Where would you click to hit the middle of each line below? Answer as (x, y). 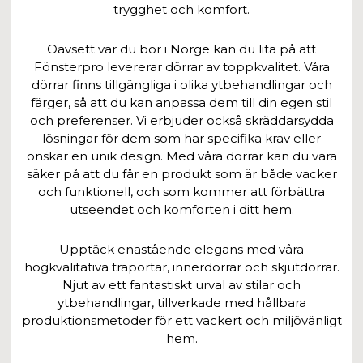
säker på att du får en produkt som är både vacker (181, 173)
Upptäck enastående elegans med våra (181, 249)
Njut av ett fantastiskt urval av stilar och (181, 284)
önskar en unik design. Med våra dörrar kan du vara (181, 156)
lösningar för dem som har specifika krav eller (181, 138)
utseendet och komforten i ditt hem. (181, 209)
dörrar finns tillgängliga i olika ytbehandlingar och (181, 84)
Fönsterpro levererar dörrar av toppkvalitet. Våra (181, 66)
